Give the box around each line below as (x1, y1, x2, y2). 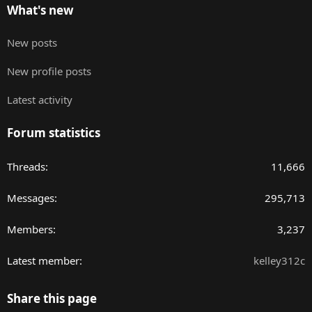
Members (7, 222, 53, 237)
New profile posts (7, 64, 91, 79)
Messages (7, 191, 54, 205)
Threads (7, 159, 45, 174)
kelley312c (253, 253, 305, 268)
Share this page (7, 290, 97, 307)
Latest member (7, 253, 79, 268)
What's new (7, 2, 74, 19)
